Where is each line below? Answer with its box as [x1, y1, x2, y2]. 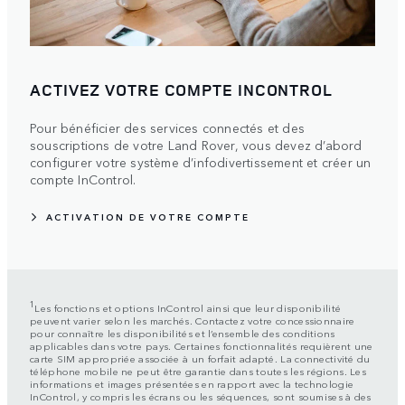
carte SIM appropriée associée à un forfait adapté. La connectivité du [30, 351, 371, 365]
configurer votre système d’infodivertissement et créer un [30, 153, 372, 172]
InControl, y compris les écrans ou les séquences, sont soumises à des [30, 389, 372, 403]
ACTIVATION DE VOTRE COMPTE [46, 211, 250, 224]
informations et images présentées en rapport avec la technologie [30, 376, 354, 391]
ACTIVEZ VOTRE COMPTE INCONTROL [30, 78, 333, 100]
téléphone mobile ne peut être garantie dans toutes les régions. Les [30, 363, 367, 378]
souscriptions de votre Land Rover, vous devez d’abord [30, 136, 363, 155]
